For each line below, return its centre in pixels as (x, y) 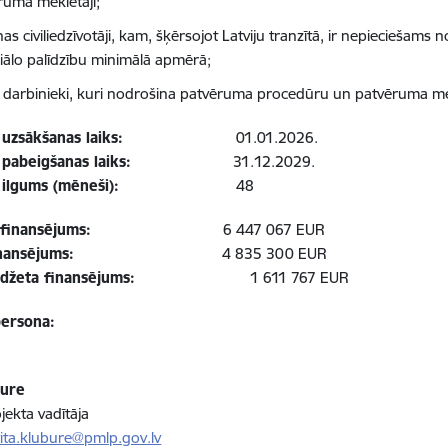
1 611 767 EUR (300, 277)
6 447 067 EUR (208, 229)
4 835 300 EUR (201, 253)
